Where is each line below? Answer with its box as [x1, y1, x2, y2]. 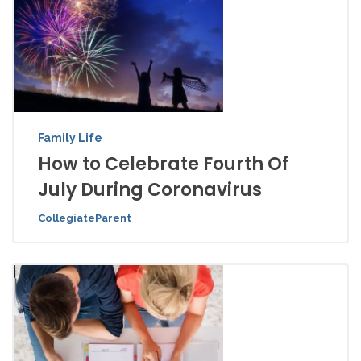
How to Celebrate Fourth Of [38, 151, 289, 177]
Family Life [38, 131, 102, 145]
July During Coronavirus [38, 177, 262, 203]
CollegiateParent [38, 212, 131, 225]
